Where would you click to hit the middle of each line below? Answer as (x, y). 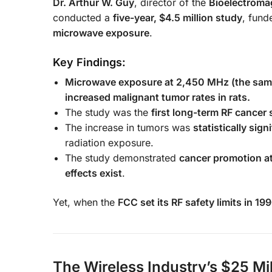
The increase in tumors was (129, 128)
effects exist (93, 173)
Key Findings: (89, 63)
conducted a (83, 18)
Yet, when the (85, 202)
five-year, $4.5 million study (178, 18)
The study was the (108, 113)
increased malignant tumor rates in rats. (158, 97)
